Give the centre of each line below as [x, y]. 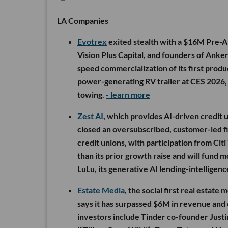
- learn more [128, 95]
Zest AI [90, 116]
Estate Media [101, 190]
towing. [92, 95]
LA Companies [83, 21]
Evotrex [92, 42]
